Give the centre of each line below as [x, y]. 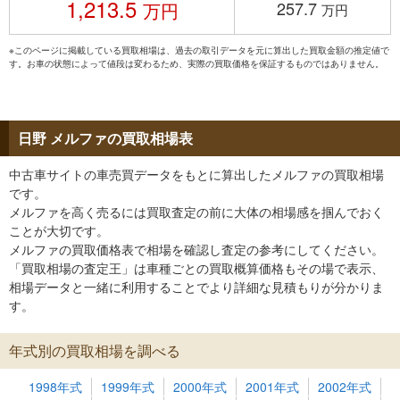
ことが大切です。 [59, 230]
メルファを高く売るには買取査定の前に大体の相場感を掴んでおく [196, 212]
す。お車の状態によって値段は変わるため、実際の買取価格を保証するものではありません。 [196, 63]
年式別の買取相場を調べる [95, 350]
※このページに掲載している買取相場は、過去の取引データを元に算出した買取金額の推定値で [199, 50]
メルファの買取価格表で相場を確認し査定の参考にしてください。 [196, 249]
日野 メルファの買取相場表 [105, 138]
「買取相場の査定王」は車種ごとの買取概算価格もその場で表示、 [196, 268]
